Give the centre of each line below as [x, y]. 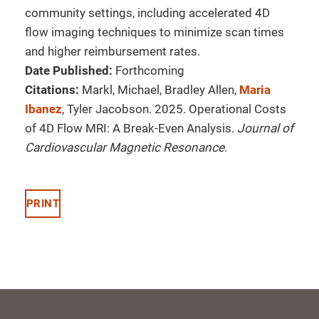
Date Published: [69, 70]
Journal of [265, 128]
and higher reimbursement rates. [113, 51]
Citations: [52, 90]
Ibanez [43, 109]
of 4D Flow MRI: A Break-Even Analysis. [131, 128]
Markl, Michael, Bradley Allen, [161, 90]
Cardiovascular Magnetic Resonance [125, 147]
